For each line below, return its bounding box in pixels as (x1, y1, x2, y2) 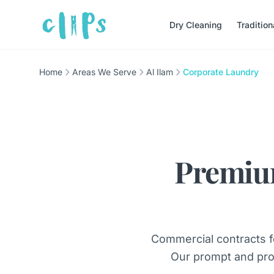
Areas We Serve (72, 67, 136, 77)
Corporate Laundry (183, 67, 259, 77)
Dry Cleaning (169, 20, 222, 30)
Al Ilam (146, 67, 173, 77)
